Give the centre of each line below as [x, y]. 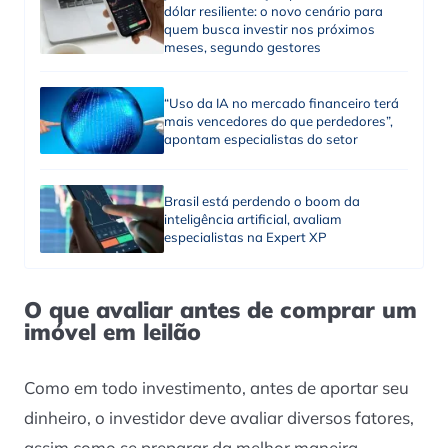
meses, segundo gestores [243, 46]
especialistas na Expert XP [245, 237]
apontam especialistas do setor [260, 138]
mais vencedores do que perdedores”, [278, 120]
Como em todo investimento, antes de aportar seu [216, 387]
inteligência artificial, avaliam [252, 219]
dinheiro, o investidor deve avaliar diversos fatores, [219, 417]
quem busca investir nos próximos [269, 28]
